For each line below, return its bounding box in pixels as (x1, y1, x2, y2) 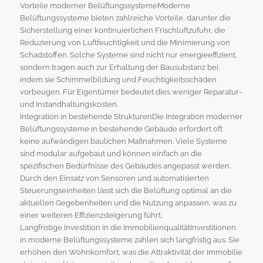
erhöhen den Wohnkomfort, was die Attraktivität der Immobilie (19, 248, 242, 257)
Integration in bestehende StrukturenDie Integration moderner (19, 112, 242, 122)
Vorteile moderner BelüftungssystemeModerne (19, 1, 190, 11)
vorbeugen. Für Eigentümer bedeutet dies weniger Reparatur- (19, 87, 242, 97)
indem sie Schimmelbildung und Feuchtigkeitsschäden (19, 75, 217, 85)
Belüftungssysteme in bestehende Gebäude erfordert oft (19, 124, 222, 134)
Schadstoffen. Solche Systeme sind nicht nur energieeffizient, (19, 50, 237, 60)
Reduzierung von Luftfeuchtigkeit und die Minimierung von (19, 38, 230, 48)
